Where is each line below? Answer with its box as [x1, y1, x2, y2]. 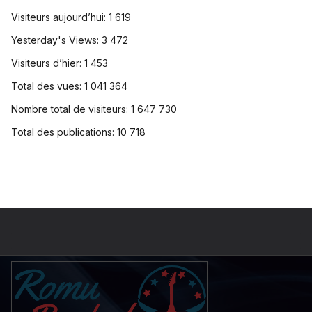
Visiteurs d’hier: [11, 56, 84, 69]
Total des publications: [11, 125, 117, 138]
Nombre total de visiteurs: [11, 102, 131, 115]
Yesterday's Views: [11, 33, 102, 46]
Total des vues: [11, 79, 84, 92]
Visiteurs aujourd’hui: [11, 10, 109, 23]
